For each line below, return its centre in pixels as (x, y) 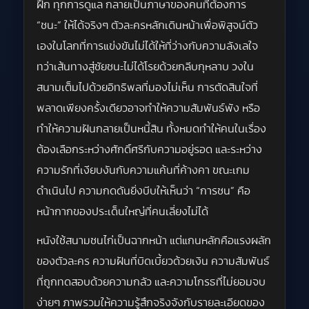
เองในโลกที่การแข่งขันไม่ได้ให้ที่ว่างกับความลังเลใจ (147, 47)
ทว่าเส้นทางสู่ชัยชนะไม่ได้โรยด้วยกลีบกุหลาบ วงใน (145, 67)
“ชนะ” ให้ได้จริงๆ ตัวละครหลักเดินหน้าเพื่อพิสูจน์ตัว (147, 26)
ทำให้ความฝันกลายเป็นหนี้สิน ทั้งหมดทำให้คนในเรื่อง (151, 129)
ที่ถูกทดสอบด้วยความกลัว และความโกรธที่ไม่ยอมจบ (151, 282)
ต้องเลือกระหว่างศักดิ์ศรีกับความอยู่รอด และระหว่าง (149, 150)
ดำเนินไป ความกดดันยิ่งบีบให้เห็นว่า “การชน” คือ (143, 191)
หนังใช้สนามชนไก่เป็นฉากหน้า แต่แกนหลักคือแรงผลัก (154, 241)
